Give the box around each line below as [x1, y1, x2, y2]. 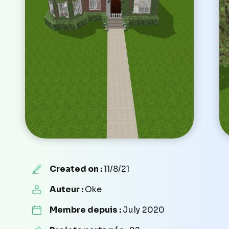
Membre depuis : [49, 204, 123, 215]
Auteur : [49, 184, 85, 195]
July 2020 [122, 204, 165, 215]
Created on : [49, 163, 104, 174]
